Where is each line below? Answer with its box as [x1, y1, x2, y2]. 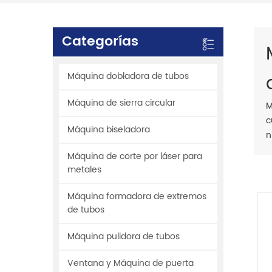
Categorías [62, 30, 138, 53]
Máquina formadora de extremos [67, 189, 206, 204]
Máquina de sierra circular [67, 96, 175, 110]
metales [67, 163, 101, 177]
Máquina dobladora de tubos [67, 69, 189, 84]
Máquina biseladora [67, 123, 150, 137]
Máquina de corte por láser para [67, 149, 202, 164]
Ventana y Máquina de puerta [67, 256, 194, 271]
